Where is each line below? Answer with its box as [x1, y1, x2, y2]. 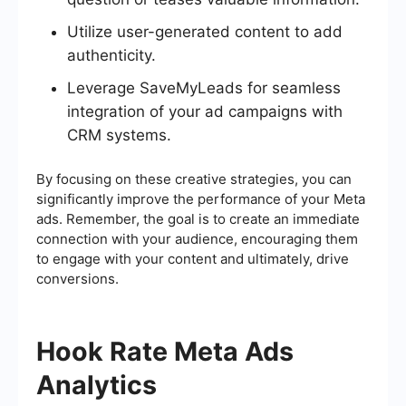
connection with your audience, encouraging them [36, 230, 358, 248]
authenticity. [67, 46, 156, 65]
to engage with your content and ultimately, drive [36, 250, 349, 268]
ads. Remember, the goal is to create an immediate [36, 210, 360, 228]
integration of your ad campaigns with [67, 102, 343, 121]
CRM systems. [67, 126, 171, 145]
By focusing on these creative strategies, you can [36, 170, 352, 188]
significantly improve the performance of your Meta [36, 190, 365, 208]
